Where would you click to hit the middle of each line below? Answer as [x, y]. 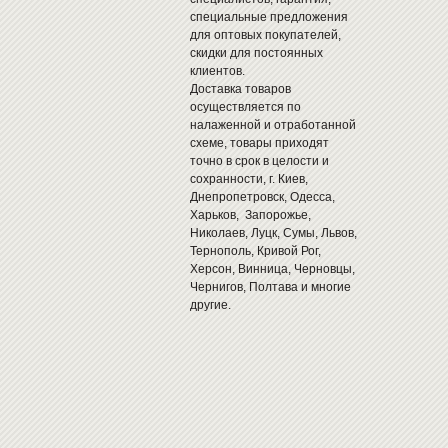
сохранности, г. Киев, [248, 179]
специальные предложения [268, 17]
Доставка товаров [240, 89]
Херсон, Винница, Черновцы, [272, 269]
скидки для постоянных [256, 53]
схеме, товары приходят [259, 143]
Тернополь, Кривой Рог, [255, 251]
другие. [211, 305]
